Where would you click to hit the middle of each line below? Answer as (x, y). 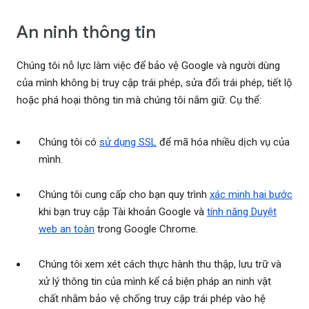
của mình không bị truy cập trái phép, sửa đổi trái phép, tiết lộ (154, 83)
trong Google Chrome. (146, 229)
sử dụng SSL (128, 142)
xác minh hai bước (251, 195)
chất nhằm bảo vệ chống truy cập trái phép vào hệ (152, 299)
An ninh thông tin (86, 32)
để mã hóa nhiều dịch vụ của (223, 142)
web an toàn (67, 229)
